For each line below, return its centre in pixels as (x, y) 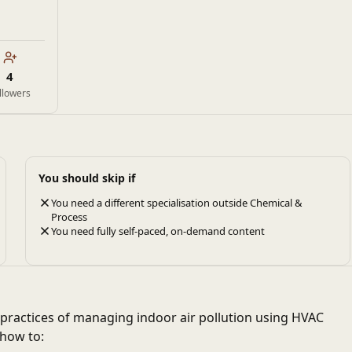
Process (69, 217)
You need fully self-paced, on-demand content (158, 231)
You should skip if (87, 178)
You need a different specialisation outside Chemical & (177, 203)
